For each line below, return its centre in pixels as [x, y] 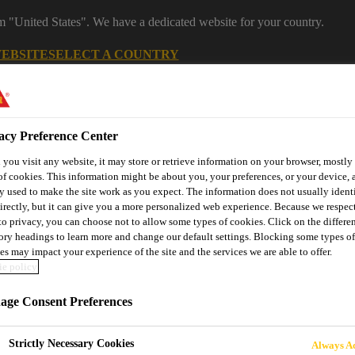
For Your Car [218, 256]
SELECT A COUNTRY [113, 54]
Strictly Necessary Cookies [71, 344]
